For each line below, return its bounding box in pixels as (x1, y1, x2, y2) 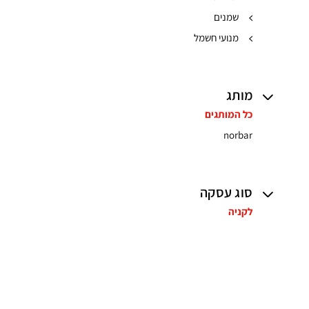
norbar (223, 128, 252, 141)
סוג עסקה (200, 183, 252, 201)
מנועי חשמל (194, 31, 239, 44)
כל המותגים (205, 108, 252, 121)
